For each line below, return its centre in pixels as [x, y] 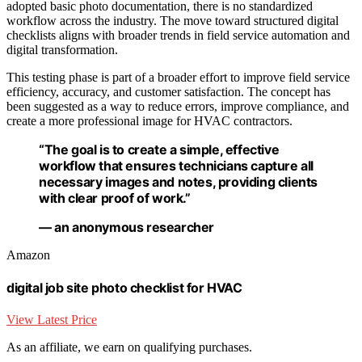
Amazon [28, 255]
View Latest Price [52, 320]
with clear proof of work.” [115, 198]
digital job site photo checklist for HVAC [124, 287]
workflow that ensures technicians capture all [177, 165]
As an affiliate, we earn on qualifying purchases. [129, 347]
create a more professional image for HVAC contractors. [149, 120]
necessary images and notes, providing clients [179, 181]
